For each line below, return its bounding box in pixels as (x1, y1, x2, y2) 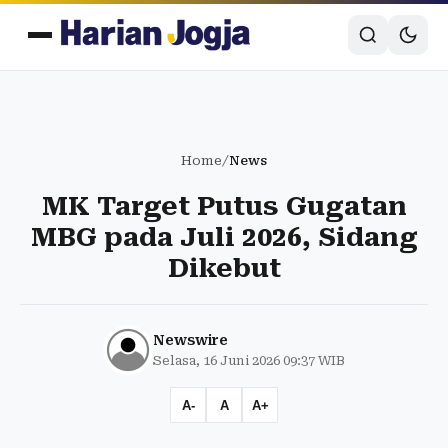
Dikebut (167, 253, 281, 283)
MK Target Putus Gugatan (41, 191, 407, 221)
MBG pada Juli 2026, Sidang (30, 222, 418, 252)
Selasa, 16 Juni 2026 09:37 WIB (153, 353, 345, 368)
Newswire (153, 332, 228, 348)
